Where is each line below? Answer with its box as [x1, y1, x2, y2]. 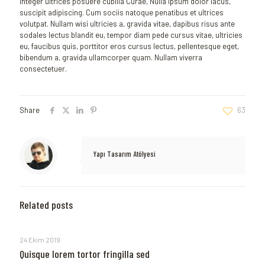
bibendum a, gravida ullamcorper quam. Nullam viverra [20, 53, 202, 63]
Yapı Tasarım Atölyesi [93, 149, 156, 159]
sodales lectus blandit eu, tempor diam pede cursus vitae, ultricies [20, 30, 243, 40]
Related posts [20, 198, 73, 212]
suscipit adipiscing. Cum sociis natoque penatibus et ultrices [20, 8, 224, 18]
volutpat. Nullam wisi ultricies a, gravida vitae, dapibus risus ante [20, 19, 235, 29]
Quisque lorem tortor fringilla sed [20, 247, 150, 261]
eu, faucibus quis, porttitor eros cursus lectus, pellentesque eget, [20, 41, 239, 51]
